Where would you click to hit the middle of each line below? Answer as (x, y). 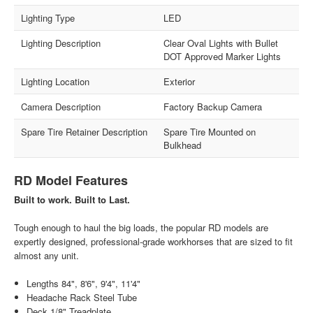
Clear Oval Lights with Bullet (221, 43)
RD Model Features (71, 180)
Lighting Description (61, 43)
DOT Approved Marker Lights (222, 56)
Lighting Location (56, 81)
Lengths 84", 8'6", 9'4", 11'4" (83, 283)
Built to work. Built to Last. (72, 199)
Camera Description (61, 106)
